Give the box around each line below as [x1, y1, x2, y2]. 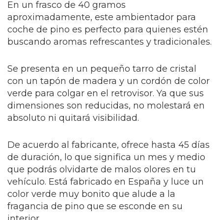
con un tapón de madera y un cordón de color [7, 76, 210, 87]
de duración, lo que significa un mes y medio [7, 152, 205, 163]
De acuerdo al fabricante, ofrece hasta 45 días [7, 139, 210, 151]
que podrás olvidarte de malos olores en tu [7, 164, 196, 175]
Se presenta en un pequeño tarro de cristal [7, 63, 196, 75]
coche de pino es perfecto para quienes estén [7, 24, 208, 35]
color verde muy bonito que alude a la [7, 189, 175, 200]
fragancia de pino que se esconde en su [7, 201, 183, 212]
